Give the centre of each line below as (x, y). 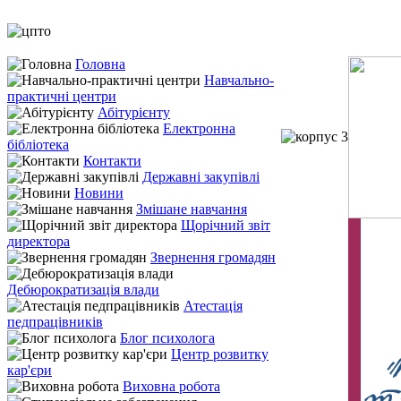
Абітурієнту (134, 112)
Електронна (199, 128)
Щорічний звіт (226, 225)
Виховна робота (171, 386)
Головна (100, 64)
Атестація (213, 306)
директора (38, 241)
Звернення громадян (213, 257)
